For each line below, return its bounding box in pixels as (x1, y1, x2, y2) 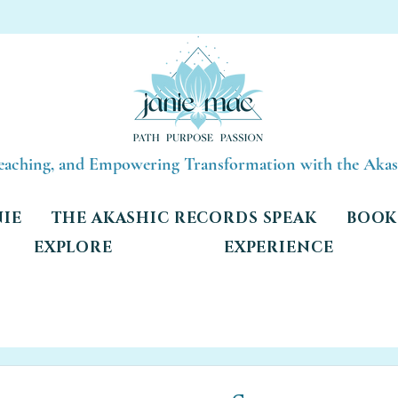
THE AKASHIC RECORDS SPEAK (51, 207, 317, 228)
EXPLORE (33, 236, 113, 258)
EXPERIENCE (223, 236, 334, 258)
